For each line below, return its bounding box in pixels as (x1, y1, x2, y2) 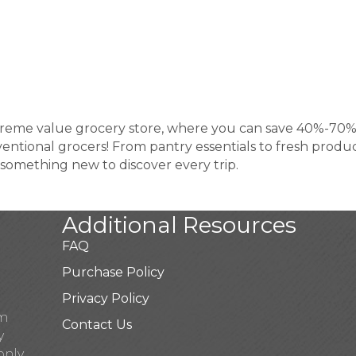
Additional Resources (61, 211, 296, 238)
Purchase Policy (61, 265, 164, 280)
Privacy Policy (61, 291, 149, 306)
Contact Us (61, 317, 132, 332)
